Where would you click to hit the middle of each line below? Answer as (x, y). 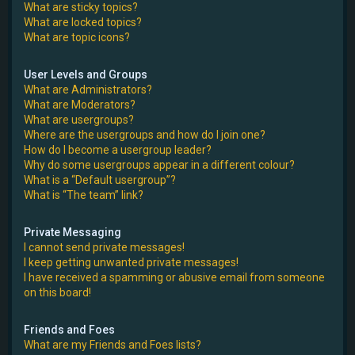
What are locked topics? (83, 22)
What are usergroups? (79, 119)
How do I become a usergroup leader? (118, 149)
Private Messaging (73, 232)
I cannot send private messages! (104, 247)
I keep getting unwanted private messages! (131, 262)
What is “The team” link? (84, 195)
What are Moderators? (80, 104)
